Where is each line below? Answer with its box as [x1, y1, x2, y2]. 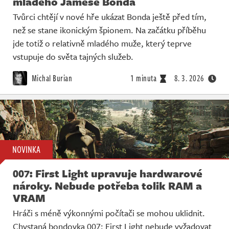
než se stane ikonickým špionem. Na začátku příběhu [13, 24, 206, 37]
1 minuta [130, 72, 156, 85]
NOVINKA [12, 142, 40, 156]
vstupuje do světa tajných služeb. [13, 50, 133, 63]
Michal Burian [30, 72, 72, 85]
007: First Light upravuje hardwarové [13, 165, 202, 181]
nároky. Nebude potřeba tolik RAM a [13, 177, 202, 193]
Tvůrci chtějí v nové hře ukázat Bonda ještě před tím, [13, 10, 207, 24]
